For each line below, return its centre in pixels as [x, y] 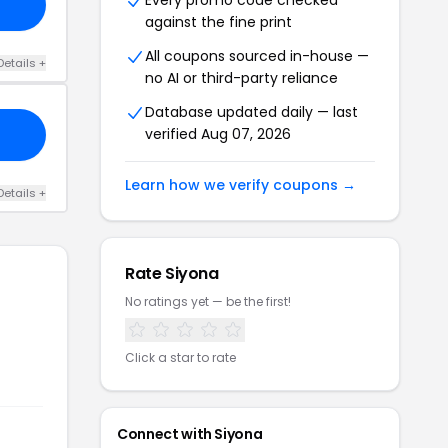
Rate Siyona [172, 273]
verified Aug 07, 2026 [218, 134]
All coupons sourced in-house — [257, 56]
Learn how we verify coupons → [240, 185]
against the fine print [218, 22]
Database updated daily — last [251, 112]
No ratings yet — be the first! [208, 301]
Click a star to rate [180, 357]
